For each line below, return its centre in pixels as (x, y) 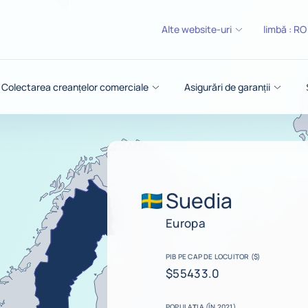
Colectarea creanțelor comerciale (75, 87)
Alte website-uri (197, 29)
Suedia (199, 200)
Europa (186, 223)
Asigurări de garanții (227, 87)
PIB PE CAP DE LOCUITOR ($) (213, 256)
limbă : (278, 29)
